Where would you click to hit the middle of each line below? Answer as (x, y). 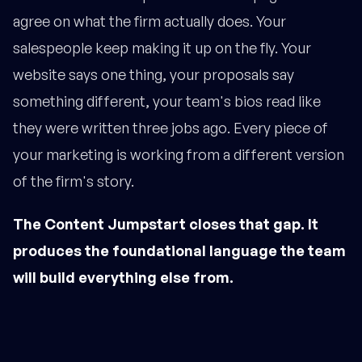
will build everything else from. (123, 278)
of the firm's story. (74, 181)
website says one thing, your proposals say (154, 75)
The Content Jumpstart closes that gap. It (166, 224)
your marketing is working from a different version (179, 155)
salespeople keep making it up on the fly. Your (162, 48)
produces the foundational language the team (179, 251)
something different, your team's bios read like (167, 101)
